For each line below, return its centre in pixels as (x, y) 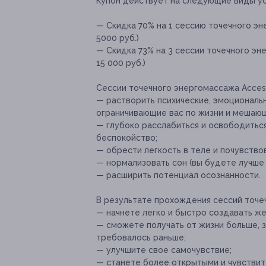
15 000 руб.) (121, 63)
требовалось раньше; (141, 238)
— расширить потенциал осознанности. (178, 175)
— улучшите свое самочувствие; (164, 250)
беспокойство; (127, 138)
